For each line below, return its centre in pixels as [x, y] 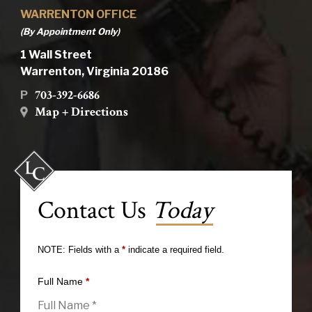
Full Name [61, 282]
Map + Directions [81, 112]
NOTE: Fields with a [79, 250]
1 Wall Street [56, 55]
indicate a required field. [174, 250]
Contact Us [94, 211]
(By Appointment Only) [70, 32]
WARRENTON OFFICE [78, 15]
